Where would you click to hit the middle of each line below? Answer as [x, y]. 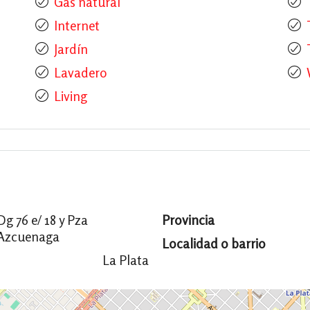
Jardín [71, 49]
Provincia [188, 220]
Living [70, 96]
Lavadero [80, 73]
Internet [76, 26]
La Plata [125, 260]
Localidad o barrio [213, 244]
